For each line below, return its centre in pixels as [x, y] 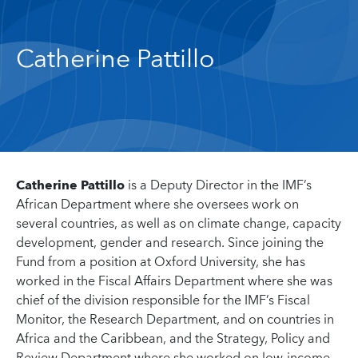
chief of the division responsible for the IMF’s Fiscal [163, 300]
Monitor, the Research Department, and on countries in [175, 320]
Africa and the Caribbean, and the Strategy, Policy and [173, 339]
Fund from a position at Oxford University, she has [161, 262]
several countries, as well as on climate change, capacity [179, 224]
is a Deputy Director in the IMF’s [218, 185]
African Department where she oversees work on [157, 205]
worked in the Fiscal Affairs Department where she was [174, 281]
